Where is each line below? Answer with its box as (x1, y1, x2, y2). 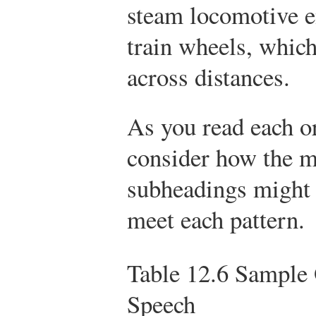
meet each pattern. (127, 202, 305, 236)
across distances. (127, 59, 290, 93)
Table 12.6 (127, 255, 229, 289)
